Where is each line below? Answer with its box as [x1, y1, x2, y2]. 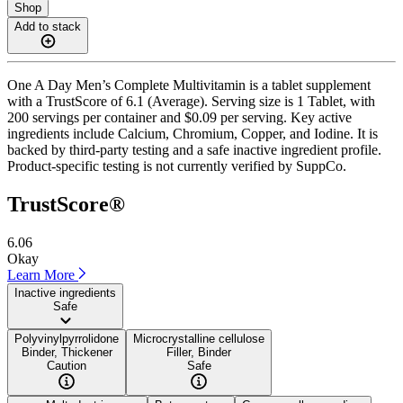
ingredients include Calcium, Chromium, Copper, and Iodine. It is [7, 125, 378, 141]
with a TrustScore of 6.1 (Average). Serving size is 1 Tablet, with [7, 93, 375, 109]
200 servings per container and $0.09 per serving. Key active [7, 109, 352, 125]
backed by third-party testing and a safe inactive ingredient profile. [7, 141, 381, 157]
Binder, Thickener [21, 345, 112, 359]
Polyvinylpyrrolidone [14, 331, 119, 345]
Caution [47, 358, 86, 372]
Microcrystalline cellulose [133, 331, 264, 345]
